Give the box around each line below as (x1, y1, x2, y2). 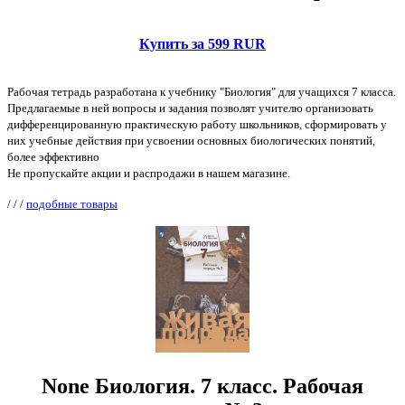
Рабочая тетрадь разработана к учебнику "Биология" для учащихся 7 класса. (7, 85, 396, 99)
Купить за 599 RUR (139, 36, 266, 52)
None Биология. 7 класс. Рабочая (42, 374, 363, 399)
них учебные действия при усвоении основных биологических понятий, (7, 134, 375, 148)
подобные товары (26, 197, 118, 212)
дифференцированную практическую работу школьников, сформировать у (7, 118, 387, 132)
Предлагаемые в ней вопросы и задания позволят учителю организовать (7, 101, 373, 116)
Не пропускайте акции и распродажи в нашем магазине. (7, 166, 290, 181)
